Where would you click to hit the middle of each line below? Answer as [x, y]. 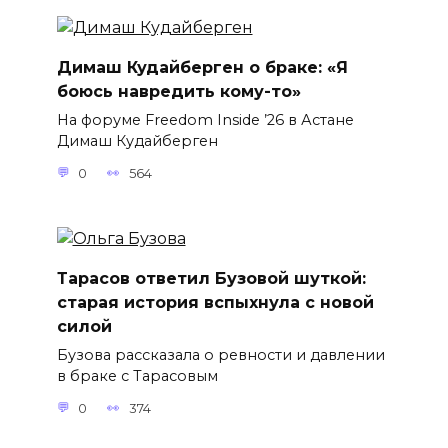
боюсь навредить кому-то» [178, 91]
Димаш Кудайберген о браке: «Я [202, 67]
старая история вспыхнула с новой [215, 302]
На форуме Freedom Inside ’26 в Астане [205, 120]
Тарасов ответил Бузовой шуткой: [211, 278]
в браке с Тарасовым [137, 376]
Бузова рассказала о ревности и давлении [220, 355]
